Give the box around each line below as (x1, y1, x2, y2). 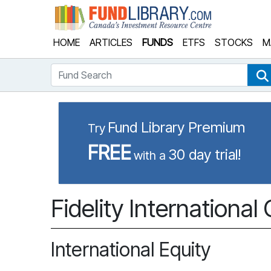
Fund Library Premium (108, 119, 245, 136)
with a (134, 148, 166, 163)
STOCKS (215, 36, 253, 48)
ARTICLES (90, 36, 132, 48)
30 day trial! (168, 146, 241, 163)
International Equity (51, 238, 211, 261)
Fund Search (50, 64, 103, 76)
